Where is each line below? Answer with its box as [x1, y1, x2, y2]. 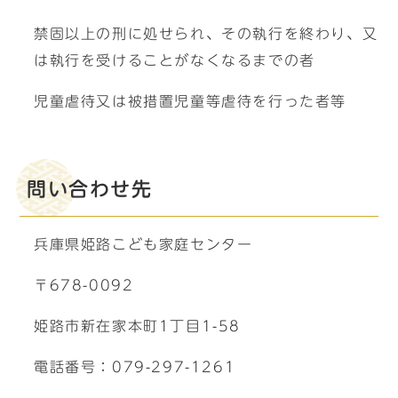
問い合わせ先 [27, 179, 153, 199]
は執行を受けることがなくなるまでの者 [34, 53, 315, 68]
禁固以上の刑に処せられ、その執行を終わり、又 [34, 27, 378, 41]
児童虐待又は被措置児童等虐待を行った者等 [34, 94, 347, 108]
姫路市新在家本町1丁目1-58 [34, 319, 241, 333]
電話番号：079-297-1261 [34, 360, 236, 374]
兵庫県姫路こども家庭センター [34, 237, 253, 251]
